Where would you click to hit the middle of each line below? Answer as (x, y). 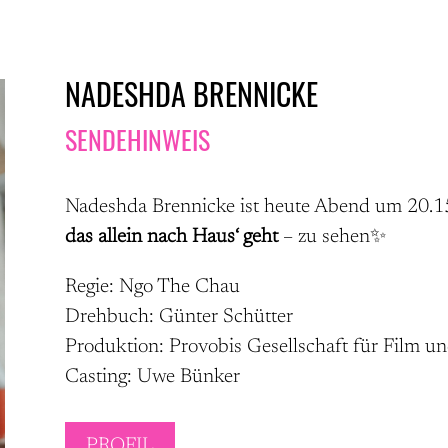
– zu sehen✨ (334, 237)
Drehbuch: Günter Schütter (178, 317)
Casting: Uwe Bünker (152, 377)
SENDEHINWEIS (137, 139)
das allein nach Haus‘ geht (171, 237)
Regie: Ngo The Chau (152, 287)
